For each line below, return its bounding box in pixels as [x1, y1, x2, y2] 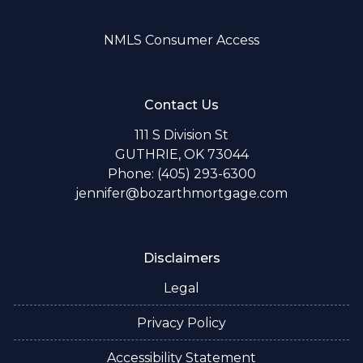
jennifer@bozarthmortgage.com [75, 186, 288, 202]
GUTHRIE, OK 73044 [114, 147, 249, 163]
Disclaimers [143, 250, 220, 267]
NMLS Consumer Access [104, 32, 259, 49]
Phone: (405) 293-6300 [107, 166, 256, 182]
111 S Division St [135, 127, 228, 143]
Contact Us [144, 97, 219, 113]
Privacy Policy [137, 315, 226, 331]
